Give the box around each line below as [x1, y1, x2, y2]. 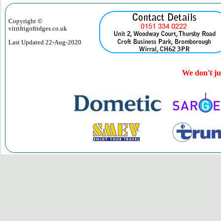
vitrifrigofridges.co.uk [8, 25, 67, 33]
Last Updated [8, 39, 45, 46]
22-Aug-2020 [45, 39, 81, 46]
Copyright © [8, 18, 42, 25]
